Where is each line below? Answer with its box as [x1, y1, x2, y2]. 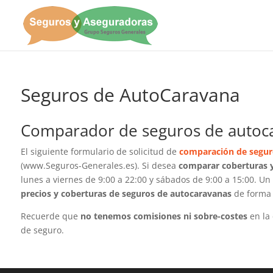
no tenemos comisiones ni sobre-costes [80, 210, 247, 222]
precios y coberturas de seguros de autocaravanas [20, 188, 232, 199]
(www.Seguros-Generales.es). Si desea [20, 160, 179, 171]
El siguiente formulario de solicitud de [20, 146, 179, 157]
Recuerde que [20, 210, 80, 222]
